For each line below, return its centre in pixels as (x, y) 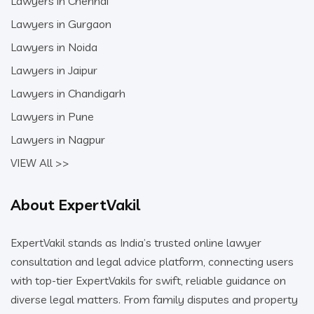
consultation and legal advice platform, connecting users (152, 261)
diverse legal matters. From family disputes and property (154, 299)
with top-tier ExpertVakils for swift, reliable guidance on (148, 280)
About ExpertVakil (75, 204)
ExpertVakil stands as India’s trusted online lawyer (136, 242)
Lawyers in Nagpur (58, 139)
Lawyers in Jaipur (54, 70)
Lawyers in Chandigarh (68, 93)
